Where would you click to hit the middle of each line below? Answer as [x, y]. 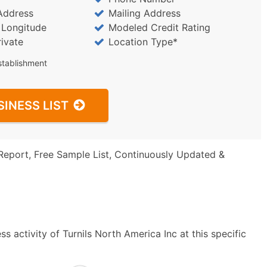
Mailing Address [144, 13]
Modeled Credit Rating [159, 27]
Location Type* [143, 42]
